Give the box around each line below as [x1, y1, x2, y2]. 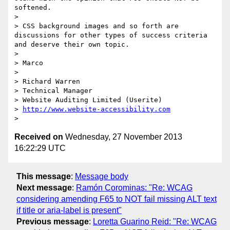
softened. [14, 4, 51, 12]
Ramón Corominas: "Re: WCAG [76, 183, 193, 192]
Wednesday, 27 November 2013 [63, 132, 182, 142]
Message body [75, 171, 128, 181]
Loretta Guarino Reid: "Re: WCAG [93, 217, 217, 226]
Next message [16, 183, 72, 192]
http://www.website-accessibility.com [23, 105, 170, 113]
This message [16, 171, 71, 181]
